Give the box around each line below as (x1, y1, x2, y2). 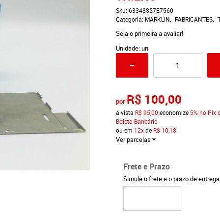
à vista (115, 109, 135, 116)
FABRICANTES (174, 15, 213, 23)
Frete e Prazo (123, 161, 170, 172)
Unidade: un (115, 44, 148, 53)
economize (158, 109, 190, 116)
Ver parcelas (115, 135, 151, 144)
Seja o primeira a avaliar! (115, 29, 183, 38)
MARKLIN (144, 15, 170, 23)
